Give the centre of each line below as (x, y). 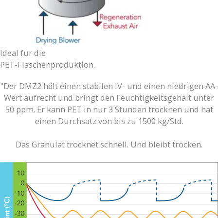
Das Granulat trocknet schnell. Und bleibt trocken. (109, 145)
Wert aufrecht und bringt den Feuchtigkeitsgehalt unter (109, 97)
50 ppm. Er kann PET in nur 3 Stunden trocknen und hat (109, 109)
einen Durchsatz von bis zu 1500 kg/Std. (109, 121)
